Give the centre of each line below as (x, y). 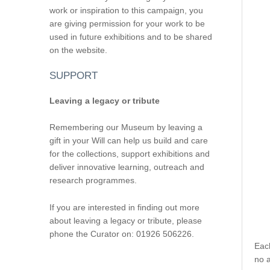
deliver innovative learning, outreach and (127, 167)
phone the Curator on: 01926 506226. (121, 234)
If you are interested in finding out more (124, 207)
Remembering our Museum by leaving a (126, 127)
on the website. (78, 50)
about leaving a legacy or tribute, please (125, 220)
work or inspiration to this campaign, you (126, 10)
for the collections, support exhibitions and (129, 154)
